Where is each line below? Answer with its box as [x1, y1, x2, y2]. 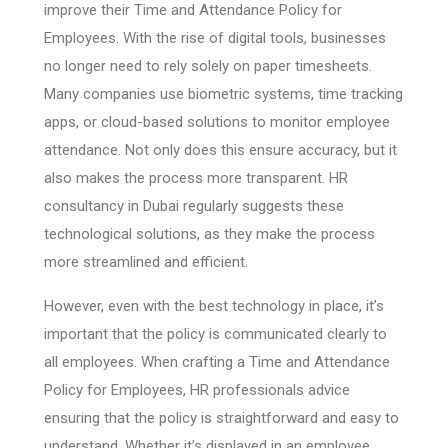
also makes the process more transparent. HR [44, 169, 348, 188]
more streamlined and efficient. [44, 253, 248, 272]
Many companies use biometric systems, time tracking [44, 85, 403, 104]
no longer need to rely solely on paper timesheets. [44, 57, 372, 76]
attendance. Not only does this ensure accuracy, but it [44, 141, 397, 160]
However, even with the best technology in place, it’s [44, 297, 384, 316]
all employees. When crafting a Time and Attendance [44, 353, 390, 372]
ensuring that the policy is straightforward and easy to [44, 409, 399, 428]
